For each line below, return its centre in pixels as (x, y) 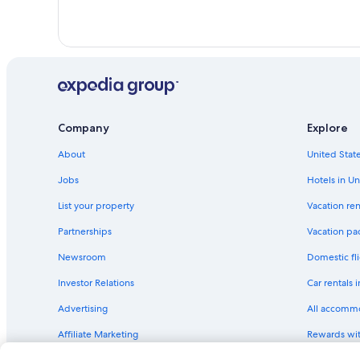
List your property (96, 205)
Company (84, 127)
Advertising (83, 308)
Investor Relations (96, 282)
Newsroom (82, 257)
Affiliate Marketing (98, 334)
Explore (327, 127)
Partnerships (85, 231)
